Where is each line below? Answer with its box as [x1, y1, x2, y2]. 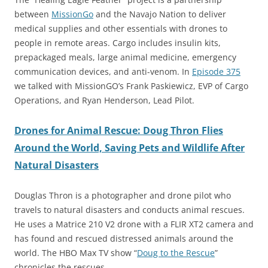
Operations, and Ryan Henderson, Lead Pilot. [14, 95, 194, 106]
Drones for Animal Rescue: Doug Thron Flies [14, 124, 223, 138]
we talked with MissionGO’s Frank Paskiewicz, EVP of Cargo [14, 80, 248, 92]
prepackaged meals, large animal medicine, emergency [14, 51, 236, 63]
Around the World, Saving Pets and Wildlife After [14, 141, 245, 155]
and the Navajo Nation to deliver [93, 8, 226, 20]
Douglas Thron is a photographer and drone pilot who [14, 190, 231, 202]
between [14, 8, 51, 20]
